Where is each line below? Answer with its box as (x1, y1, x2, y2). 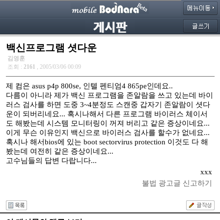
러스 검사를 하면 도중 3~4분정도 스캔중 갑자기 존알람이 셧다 (5, 101, 210, 109)
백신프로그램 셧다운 (5, 42, 97, 53)
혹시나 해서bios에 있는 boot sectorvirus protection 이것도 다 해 (5, 138, 208, 146)
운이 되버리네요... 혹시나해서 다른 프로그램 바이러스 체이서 (5, 110, 208, 118)
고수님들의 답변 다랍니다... (5, 157, 97, 165)
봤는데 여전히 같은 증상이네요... (5, 147, 113, 155)
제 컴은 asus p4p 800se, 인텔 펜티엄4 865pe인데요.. (5, 82, 173, 90)
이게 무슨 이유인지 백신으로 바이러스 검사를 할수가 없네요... (5, 129, 210, 137)
